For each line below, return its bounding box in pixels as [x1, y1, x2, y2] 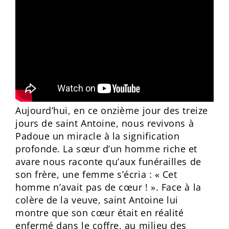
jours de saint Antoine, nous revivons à [15, 117, 194, 129]
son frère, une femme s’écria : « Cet [15, 168, 177, 180]
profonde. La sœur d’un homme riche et [15, 143, 197, 155]
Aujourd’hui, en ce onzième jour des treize [15, 104, 208, 117]
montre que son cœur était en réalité [15, 207, 184, 219]
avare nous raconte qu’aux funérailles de [15, 155, 201, 168]
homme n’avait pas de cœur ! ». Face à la [15, 181, 201, 193]
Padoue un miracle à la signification [15, 130, 180, 142]
